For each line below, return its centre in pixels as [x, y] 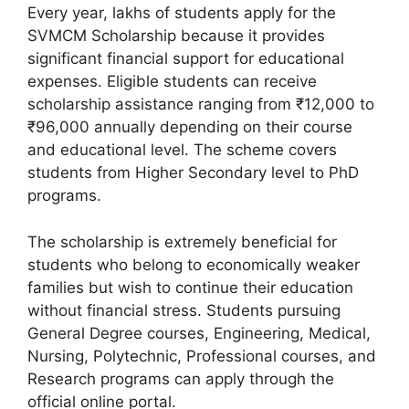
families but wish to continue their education [190, 287]
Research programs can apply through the [181, 378]
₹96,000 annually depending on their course [190, 127]
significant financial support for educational [186, 58]
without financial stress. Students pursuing [184, 310]
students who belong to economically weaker [194, 264]
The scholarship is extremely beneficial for [182, 241]
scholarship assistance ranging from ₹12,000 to [201, 104]
